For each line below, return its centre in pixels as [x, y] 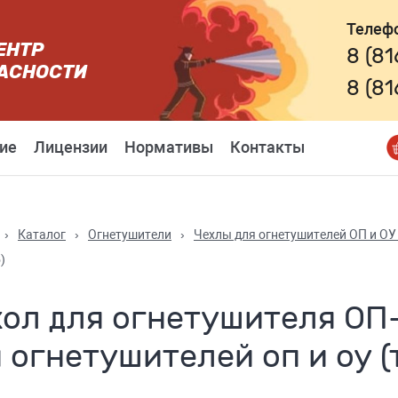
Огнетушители [130, 235]
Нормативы [169, 147]
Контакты [267, 147]
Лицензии [71, 147]
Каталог [42, 235]
